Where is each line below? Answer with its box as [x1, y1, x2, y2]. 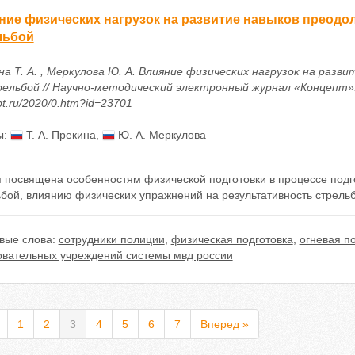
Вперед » [200, 318, 249, 330]
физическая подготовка [170, 233, 293, 246]
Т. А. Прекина [22, 128, 96, 141]
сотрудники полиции [58, 233, 165, 246]
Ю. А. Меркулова [114, 128, 206, 141]
